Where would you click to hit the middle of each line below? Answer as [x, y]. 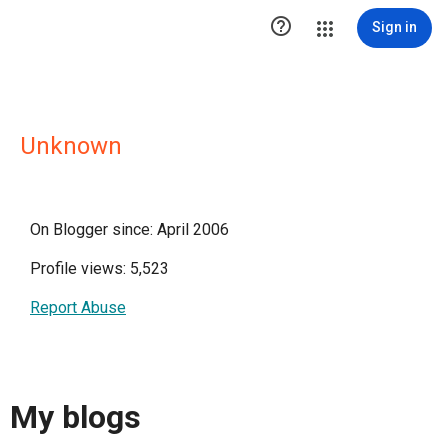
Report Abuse [78, 307]
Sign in [394, 27]
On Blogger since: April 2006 [129, 229]
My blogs [75, 417]
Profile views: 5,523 [99, 268]
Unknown [71, 146]
